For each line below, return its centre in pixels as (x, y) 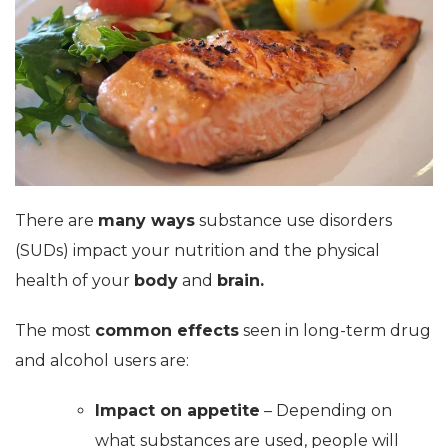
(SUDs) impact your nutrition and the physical (197, 250)
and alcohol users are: (102, 360)
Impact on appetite (177, 410)
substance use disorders (293, 220)
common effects (167, 330)
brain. (240, 280)
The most (55, 330)
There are (56, 220)
